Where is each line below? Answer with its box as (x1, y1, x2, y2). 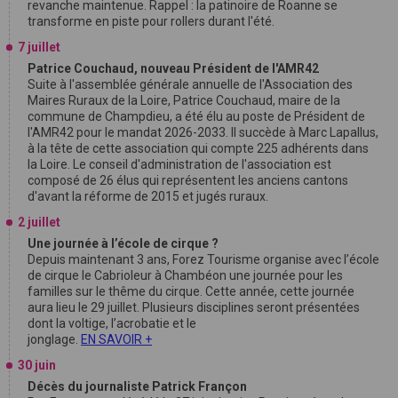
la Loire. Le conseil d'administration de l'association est (28, 156, 331, 171)
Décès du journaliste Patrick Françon (28, 378, 247, 394)
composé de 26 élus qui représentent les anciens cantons (28, 172, 348, 187)
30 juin (18, 357, 56, 372)
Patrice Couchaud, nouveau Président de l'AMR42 (28, 60, 319, 76)
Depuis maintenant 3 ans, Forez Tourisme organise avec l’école (28, 251, 379, 267)
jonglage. (28, 331, 81, 346)
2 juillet (18, 214, 60, 229)
